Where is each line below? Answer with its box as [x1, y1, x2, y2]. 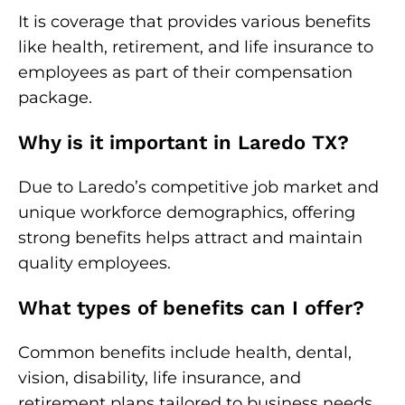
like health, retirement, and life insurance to [18, 37, 373, 57]
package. [18, 88, 92, 108]
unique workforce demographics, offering [18, 202, 355, 222]
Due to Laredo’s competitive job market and [18, 177, 379, 197]
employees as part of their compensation [18, 62, 353, 82]
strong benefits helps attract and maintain [18, 228, 363, 248]
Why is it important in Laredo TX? [18, 131, 349, 154]
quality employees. [18, 253, 171, 273]
